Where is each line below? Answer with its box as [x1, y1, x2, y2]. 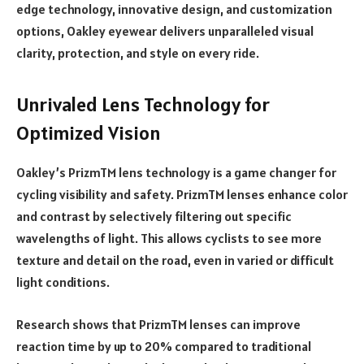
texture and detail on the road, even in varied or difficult [16, 252, 334, 269]
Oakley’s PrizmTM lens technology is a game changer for [16, 164, 336, 181]
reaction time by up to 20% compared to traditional [16, 337, 311, 354]
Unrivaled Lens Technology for [16, 92, 270, 118]
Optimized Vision [16, 120, 161, 146]
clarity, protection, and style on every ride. [16, 45, 259, 62]
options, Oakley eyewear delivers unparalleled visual [16, 23, 314, 40]
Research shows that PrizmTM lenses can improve [16, 315, 301, 332]
